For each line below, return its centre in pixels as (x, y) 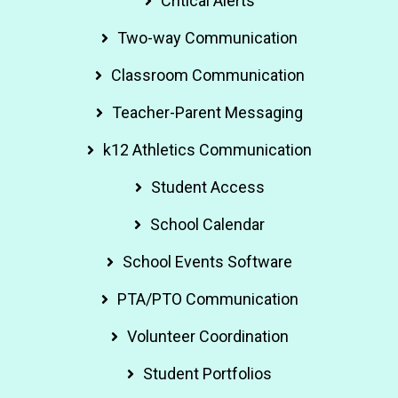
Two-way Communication (207, 37)
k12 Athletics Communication (207, 149)
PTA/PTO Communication (207, 298)
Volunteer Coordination (207, 336)
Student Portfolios (207, 373)
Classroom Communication (207, 75)
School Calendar (207, 224)
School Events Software (207, 261)
